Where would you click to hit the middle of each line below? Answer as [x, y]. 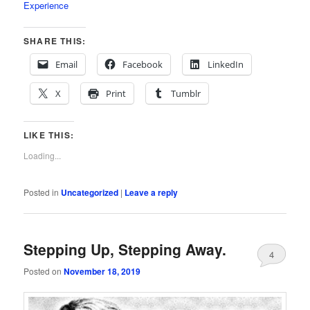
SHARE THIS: [55, 41]
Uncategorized [90, 193]
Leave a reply [152, 193]
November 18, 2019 [102, 271]
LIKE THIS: [49, 135]
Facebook [143, 65]
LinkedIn [226, 65]
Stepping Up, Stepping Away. [125, 249]
